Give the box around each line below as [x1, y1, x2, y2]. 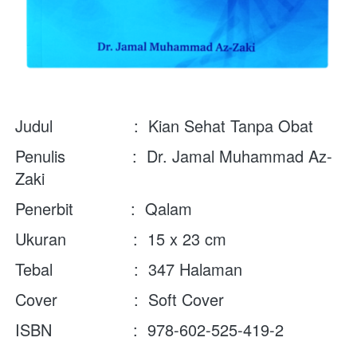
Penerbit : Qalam [15, 197, 192, 221]
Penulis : [15, 144, 147, 168]
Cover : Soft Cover [15, 288, 224, 312]
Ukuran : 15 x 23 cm [15, 227, 226, 251]
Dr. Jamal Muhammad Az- [147, 144, 332, 168]
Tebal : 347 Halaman [15, 257, 242, 281]
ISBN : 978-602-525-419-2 [15, 318, 284, 342]
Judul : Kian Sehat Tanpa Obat [15, 114, 313, 138]
